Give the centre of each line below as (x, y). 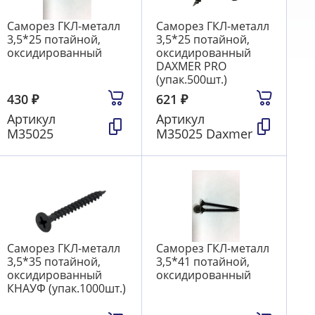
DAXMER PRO (191, 66)
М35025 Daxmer (204, 134)
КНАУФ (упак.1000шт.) (67, 289)
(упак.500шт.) (191, 80)
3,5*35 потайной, (54, 262)
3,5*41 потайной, (202, 262)
